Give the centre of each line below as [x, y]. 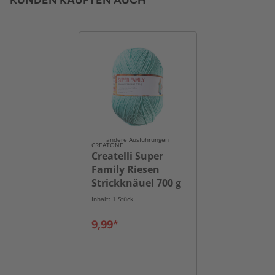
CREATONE [107, 145]
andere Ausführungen [137, 140]
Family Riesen [125, 170]
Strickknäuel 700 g [136, 183]
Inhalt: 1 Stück [112, 199]
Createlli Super [127, 156]
